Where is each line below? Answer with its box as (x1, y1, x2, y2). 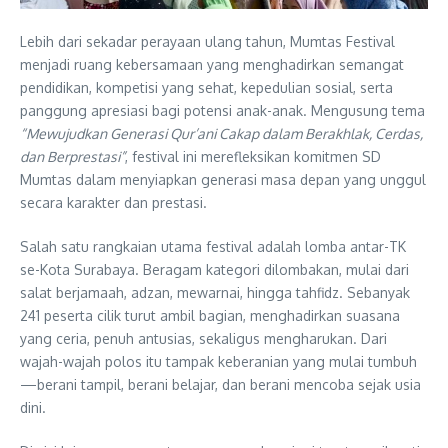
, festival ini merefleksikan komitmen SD (125, 147, 381, 165)
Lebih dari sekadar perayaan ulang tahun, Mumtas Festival (20, 32, 395, 50)
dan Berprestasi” (20, 147, 125, 165)
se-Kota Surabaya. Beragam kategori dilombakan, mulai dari (20, 260, 409, 278)
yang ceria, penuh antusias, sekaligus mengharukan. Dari (20, 329, 387, 347)
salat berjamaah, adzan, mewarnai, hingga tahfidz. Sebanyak (20, 283, 410, 301)
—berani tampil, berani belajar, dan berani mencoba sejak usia (20, 375, 421, 393)
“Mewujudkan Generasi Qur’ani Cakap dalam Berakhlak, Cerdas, (20, 124, 423, 142)
